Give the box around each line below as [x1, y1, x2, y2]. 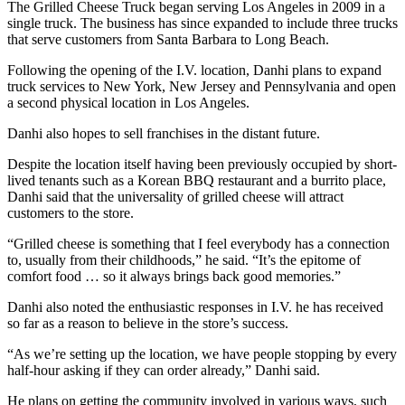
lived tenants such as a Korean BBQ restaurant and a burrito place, [7, 172, 386, 188]
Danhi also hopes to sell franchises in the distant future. [7, 125, 320, 141]
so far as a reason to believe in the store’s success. [7, 315, 288, 331]
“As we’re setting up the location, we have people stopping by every [7, 345, 397, 362]
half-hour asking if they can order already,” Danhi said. [7, 362, 320, 378]
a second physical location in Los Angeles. [7, 94, 250, 110]
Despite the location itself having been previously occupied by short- [7, 155, 397, 172]
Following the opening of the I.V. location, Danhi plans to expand [7, 61, 381, 78]
